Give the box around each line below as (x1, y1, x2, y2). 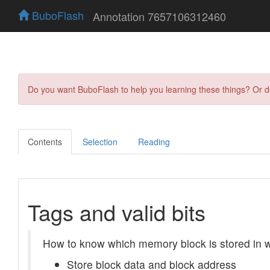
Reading (138, 135, 170, 148)
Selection (83, 135, 118, 148)
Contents (28, 135, 62, 148)
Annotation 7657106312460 (93, 8, 226, 24)
